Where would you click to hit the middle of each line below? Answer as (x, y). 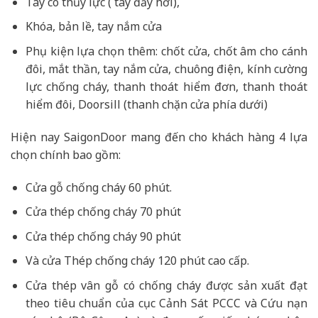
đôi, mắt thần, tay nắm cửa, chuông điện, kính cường (166, 69)
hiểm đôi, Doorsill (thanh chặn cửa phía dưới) (146, 105)
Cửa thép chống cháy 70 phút (103, 212)
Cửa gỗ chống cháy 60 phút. (98, 187)
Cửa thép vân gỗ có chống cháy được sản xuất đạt (166, 286)
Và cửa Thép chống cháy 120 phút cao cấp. (137, 261)
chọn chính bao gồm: (66, 154)
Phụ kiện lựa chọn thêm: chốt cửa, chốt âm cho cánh (166, 51)
